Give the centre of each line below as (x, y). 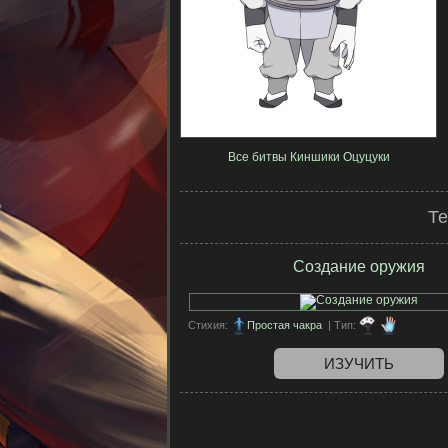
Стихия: (208, 325)
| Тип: (340, 325)
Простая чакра (284, 325)
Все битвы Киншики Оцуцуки (308, 157)
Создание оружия (358, 266)
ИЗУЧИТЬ (358, 363)
